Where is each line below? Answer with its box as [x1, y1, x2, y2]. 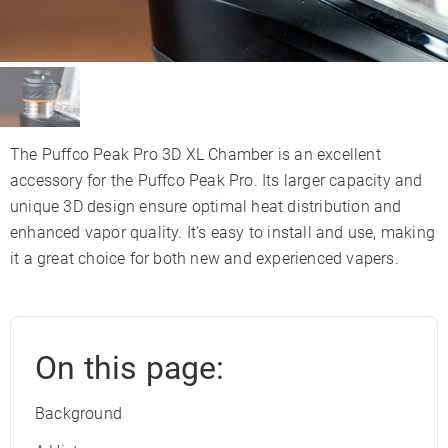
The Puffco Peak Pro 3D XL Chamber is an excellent [10, 144, 381, 164]
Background [35, 404, 122, 424]
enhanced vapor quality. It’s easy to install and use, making [10, 222, 436, 242]
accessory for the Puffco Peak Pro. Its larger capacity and [10, 170, 423, 190]
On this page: [35, 349, 225, 388]
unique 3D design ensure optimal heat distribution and [10, 196, 402, 216]
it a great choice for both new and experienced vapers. [10, 248, 399, 268]
